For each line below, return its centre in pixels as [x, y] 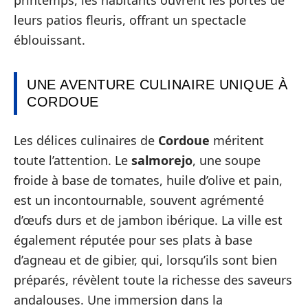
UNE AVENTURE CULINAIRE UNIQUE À [157, 85]
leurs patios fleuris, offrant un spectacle [130, 20]
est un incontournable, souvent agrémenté [139, 200]
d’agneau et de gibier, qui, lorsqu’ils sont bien [145, 260]
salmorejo [162, 160]
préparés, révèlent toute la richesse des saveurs [153, 279]
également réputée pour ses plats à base [133, 240]
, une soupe [227, 160]
